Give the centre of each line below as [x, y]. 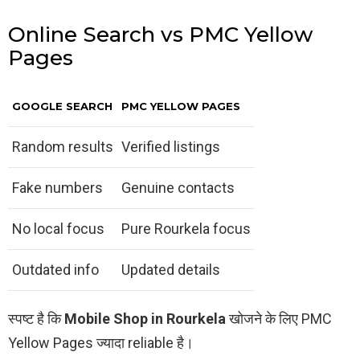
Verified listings [171, 147]
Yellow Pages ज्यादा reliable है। [101, 343]
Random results [63, 147]
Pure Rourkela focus [186, 229]
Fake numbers [57, 188]
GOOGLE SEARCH [62, 106]
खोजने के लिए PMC [279, 319]
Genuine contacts [178, 188]
